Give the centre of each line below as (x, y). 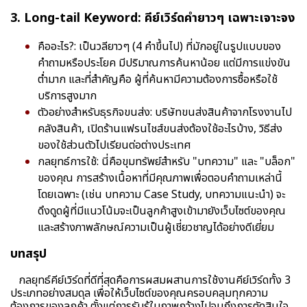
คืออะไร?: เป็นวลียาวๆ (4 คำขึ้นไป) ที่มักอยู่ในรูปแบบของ (159, 46)
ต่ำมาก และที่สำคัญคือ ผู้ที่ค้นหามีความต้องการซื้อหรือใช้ (158, 79)
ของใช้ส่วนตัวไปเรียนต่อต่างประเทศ (114, 145)
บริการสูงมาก (67, 96)
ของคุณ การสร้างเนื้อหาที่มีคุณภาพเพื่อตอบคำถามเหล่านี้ (160, 178)
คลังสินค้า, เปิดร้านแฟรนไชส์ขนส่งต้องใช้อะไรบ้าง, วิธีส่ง (160, 128)
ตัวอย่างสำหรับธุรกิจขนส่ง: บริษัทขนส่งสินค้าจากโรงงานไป (165, 112)
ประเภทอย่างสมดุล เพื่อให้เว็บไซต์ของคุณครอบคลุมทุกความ (139, 293)
